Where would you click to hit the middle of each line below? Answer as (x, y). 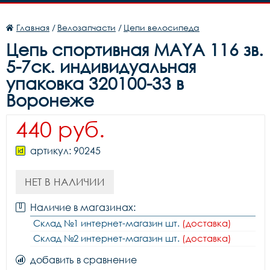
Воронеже (50, 100)
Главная (33, 27)
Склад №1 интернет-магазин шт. (108, 223)
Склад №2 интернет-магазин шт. (108, 238)
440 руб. (60, 129)
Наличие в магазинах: (83, 207)
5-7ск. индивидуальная (101, 66)
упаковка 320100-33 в (95, 83)
